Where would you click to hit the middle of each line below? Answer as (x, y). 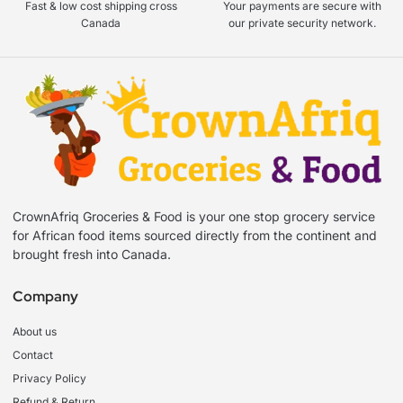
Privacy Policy (49, 379)
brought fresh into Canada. (92, 255)
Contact (33, 355)
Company (45, 297)
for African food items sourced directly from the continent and (195, 236)
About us (35, 332)
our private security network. (302, 23)
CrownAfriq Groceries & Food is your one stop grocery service (194, 217)
